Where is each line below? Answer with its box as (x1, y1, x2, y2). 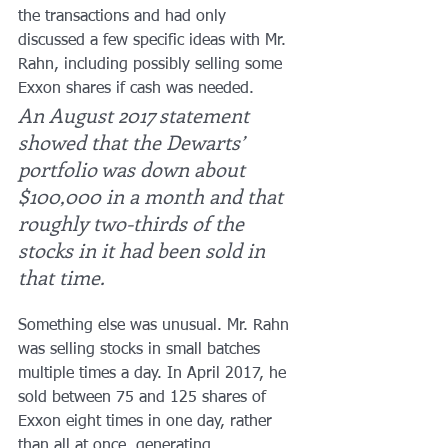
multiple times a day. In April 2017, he (18, 365, 291, 382)
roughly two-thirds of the (18, 208, 249, 236)
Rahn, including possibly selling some (18, 56, 287, 73)
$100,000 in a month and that (18, 181, 288, 209)
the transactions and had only (18, 8, 231, 25)
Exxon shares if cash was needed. (18, 80, 254, 97)
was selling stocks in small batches (18, 341, 265, 358)
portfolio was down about (18, 154, 250, 182)
